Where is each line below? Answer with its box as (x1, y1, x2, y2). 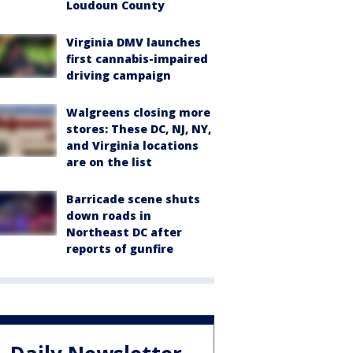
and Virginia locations (66, 138, 199, 153)
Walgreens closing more (66, 105, 210, 120)
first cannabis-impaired (66, 51, 208, 66)
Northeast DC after (66, 225, 182, 240)
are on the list (66, 154, 152, 169)
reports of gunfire (66, 241, 173, 256)
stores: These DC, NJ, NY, (66, 121, 211, 136)
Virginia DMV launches (66, 35, 201, 50)
